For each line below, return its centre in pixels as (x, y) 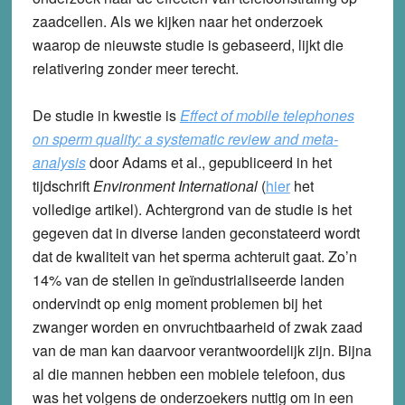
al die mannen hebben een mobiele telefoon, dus (188, 373)
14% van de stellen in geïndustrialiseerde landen (188, 279)
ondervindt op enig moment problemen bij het (177, 303)
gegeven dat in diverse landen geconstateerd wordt (196, 232)
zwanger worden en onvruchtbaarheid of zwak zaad (197, 326)
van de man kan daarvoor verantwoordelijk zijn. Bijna (202, 350)
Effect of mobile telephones (267, 115)
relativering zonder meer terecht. (135, 68)
